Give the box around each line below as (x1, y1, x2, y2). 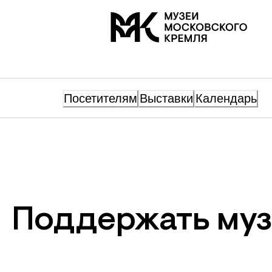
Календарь (195, 92, 257, 105)
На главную (109, 14, 158, 24)
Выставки (140, 92, 193, 105)
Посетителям (64, 92, 137, 105)
